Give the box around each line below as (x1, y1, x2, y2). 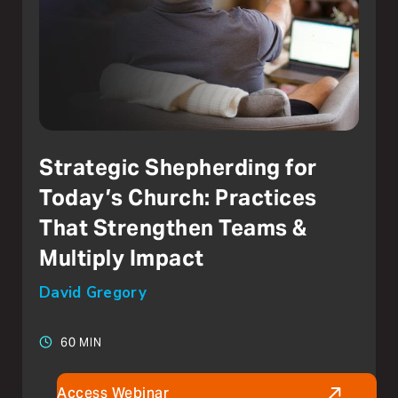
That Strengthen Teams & (39, 213, 307, 242)
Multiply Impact (39, 243, 204, 272)
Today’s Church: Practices (39, 183, 317, 211)
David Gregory (39, 282, 147, 303)
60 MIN (60, 334, 102, 350)
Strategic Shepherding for (39, 153, 317, 181)
